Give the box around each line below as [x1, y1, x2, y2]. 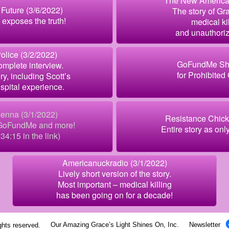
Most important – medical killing [57, 178, 172, 190]
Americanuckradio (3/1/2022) [62, 156, 167, 169]
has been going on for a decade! [56, 189, 173, 201]
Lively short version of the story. [58, 167, 171, 179]
